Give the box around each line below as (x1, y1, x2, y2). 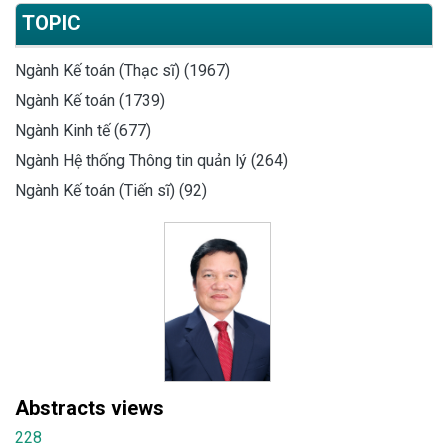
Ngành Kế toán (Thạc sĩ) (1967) (15, 60, 230, 80)
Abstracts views (15, 395, 164, 420)
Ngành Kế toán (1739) (15, 90, 165, 110)
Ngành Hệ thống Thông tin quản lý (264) (15, 150, 288, 170)
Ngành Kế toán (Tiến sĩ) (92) (15, 180, 207, 200)
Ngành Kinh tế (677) (15, 120, 151, 140)
